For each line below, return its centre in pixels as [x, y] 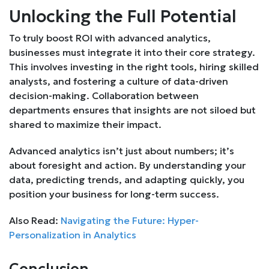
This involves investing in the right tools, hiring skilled [134, 66]
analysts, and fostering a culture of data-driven [119, 81]
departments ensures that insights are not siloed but [132, 110]
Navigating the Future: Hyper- [130, 220]
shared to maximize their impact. [85, 124]
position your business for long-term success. [114, 194]
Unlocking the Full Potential [123, 16]
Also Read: [35, 220]
